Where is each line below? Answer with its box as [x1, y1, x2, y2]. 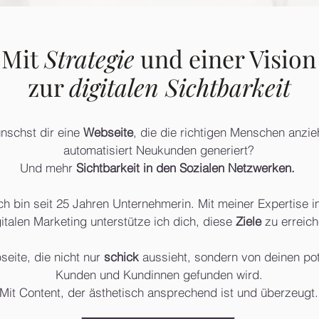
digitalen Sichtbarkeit [68, 70, 291, 103]
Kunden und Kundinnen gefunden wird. [55, 267, 263, 282]
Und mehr [19, 160, 76, 175]
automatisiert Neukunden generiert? [63, 142, 254, 157]
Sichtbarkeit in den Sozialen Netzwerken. [75, 160, 298, 175]
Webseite [83, 125, 133, 140]
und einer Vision [135, 42, 316, 75]
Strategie [44, 42, 135, 75]
